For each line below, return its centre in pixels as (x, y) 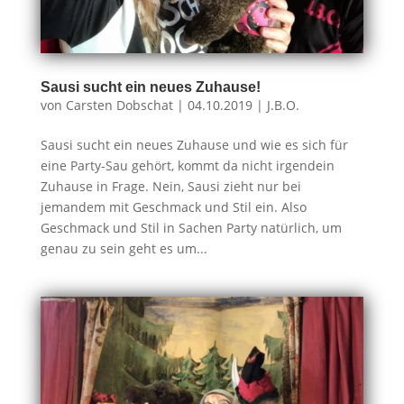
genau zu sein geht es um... (124, 249)
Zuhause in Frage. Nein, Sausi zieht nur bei (170, 187)
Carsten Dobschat (119, 106)
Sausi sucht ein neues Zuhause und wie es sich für (194, 145)
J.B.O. (283, 106)
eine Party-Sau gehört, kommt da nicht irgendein (187, 166)
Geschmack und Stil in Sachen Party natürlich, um (191, 228)
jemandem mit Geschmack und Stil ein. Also (173, 207)
